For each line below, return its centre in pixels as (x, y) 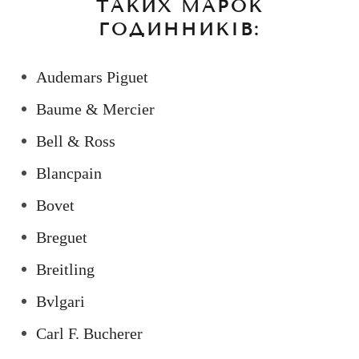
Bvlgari (61, 301)
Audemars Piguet (92, 77)
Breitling (65, 269)
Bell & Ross (76, 141)
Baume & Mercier (95, 109)
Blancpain (69, 173)
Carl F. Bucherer (89, 333)
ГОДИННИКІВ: (179, 29)
